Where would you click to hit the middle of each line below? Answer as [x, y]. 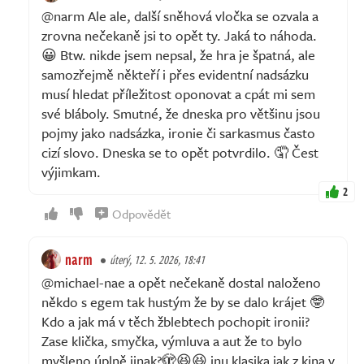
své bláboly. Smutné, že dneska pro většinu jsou [181, 113]
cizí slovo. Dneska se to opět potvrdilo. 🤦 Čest [180, 152]
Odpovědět [141, 213]
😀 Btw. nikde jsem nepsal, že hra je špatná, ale [178, 54]
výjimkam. [71, 171]
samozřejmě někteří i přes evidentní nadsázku [175, 74]
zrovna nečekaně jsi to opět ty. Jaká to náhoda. [179, 35]
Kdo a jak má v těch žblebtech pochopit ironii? [175, 321]
